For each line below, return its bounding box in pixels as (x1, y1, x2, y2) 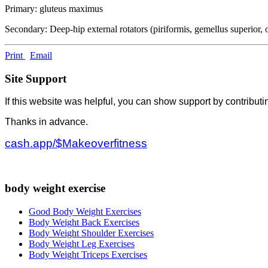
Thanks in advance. (5, 117, 90, 127)
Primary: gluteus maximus (5, 3, 103, 14)
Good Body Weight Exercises (29, 206, 141, 217)
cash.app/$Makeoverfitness (5, 137, 147, 150)
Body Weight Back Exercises (29, 217, 139, 227)
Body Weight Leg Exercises (29, 238, 135, 249)
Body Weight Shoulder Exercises (29, 227, 154, 238)
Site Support (5, 72, 66, 85)
